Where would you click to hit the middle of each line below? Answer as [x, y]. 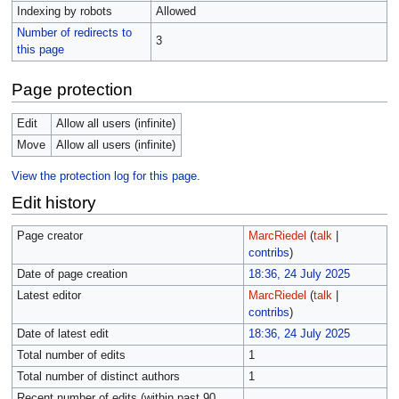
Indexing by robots [64, 12]
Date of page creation [72, 275]
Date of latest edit [62, 334]
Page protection [72, 90]
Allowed [175, 12]
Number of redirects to [74, 33]
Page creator [49, 236]
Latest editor [49, 296]
